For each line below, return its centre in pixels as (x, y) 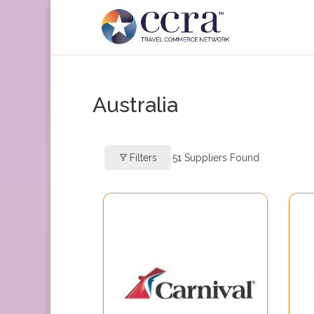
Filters (143, 157)
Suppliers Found (220, 157)
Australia (135, 105)
